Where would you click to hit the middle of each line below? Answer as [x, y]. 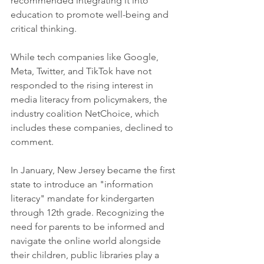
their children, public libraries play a [86, 255]
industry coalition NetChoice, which [86, 114]
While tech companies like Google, [86, 57]
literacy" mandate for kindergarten [84, 199]
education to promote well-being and [91, 15]
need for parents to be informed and [89, 227]
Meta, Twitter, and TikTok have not [82, 71]
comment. [32, 142]
